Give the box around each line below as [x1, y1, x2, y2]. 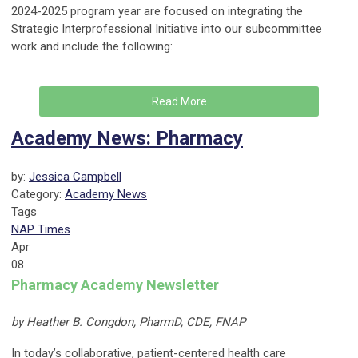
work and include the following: [11, 39, 173, 54]
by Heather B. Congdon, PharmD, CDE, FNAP [11, 315, 245, 330]
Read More [151, 95, 207, 109]
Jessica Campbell [29, 169, 121, 185]
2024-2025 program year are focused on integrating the [11, 4, 303, 19]
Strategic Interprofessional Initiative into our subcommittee [11, 22, 322, 37]
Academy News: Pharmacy [11, 127, 243, 150]
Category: [11, 187, 65, 202]
